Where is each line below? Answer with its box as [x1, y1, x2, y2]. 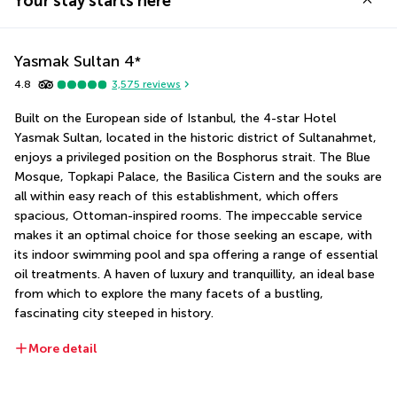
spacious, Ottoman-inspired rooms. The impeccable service [14, 207, 362, 223]
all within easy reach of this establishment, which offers [14, 188, 339, 204]
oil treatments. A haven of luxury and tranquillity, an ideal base [14, 266, 375, 282]
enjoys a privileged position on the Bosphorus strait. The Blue [14, 149, 370, 165]
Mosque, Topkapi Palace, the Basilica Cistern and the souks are [14, 168, 382, 184]
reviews [140, 78, 182, 91]
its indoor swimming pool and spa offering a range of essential [14, 246, 378, 262]
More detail [28, 340, 97, 356]
